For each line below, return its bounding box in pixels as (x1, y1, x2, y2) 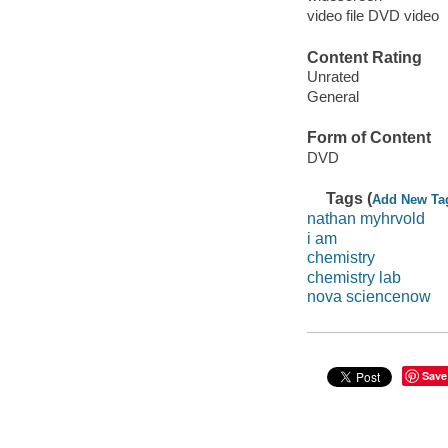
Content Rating (306, 48, 422, 66)
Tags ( (326, 190, 373, 208)
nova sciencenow (306, 288, 431, 306)
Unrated (306, 68, 359, 86)
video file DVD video (306, 7, 439, 25)
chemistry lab (306, 268, 401, 286)
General (306, 88, 359, 106)
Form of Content (306, 129, 431, 147)
